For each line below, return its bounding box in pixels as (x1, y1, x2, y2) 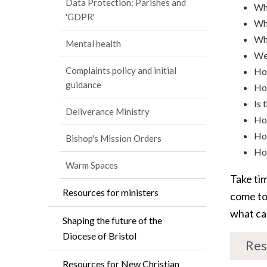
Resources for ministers (63, 187, 159, 198)
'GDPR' (66, 11, 95, 22)
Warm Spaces (66, 160, 118, 170)
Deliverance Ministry (66, 106, 150, 117)
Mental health (66, 38, 121, 49)
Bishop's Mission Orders (66, 133, 162, 144)
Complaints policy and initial (66, 65, 176, 76)
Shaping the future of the (63, 215, 162, 226)
